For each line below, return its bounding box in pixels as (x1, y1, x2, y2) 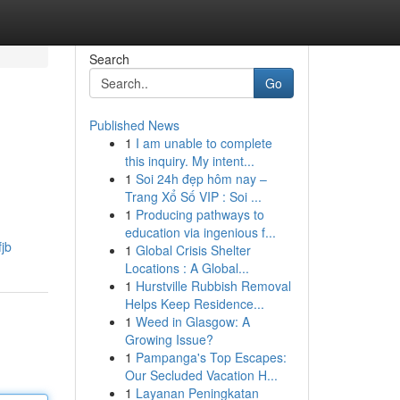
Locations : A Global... (124, 259, 249, 277)
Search (88, 50, 129, 68)
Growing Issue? (124, 330, 213, 348)
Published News (88, 116, 179, 134)
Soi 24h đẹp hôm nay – (135, 170, 267, 187)
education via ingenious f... (124, 223, 276, 241)
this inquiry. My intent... (124, 152, 254, 170)
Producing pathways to (135, 205, 264, 223)
